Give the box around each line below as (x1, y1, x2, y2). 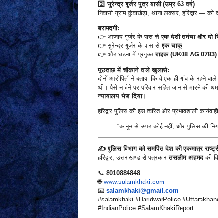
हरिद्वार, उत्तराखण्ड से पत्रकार (97, 154, 169, 162)
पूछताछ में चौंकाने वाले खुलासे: (97, 66, 169, 73)
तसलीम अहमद (168, 154, 203, 162)
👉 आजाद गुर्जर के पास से (97, 33, 161, 41)
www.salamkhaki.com (103, 178, 164, 185)
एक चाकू (161, 42, 182, 50)
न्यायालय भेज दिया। (97, 92, 146, 100)
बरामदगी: (97, 24, 119, 32)
